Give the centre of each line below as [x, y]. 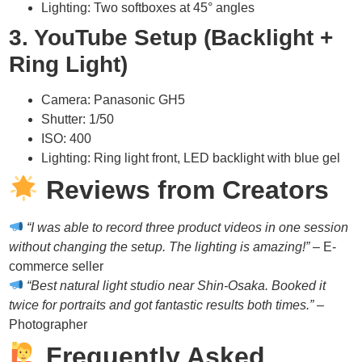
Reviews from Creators [183, 189]
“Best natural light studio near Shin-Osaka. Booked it [177, 285]
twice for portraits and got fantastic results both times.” [162, 305]
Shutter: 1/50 [78, 119]
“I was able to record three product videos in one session [188, 227]
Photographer [48, 324]
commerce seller [57, 266]
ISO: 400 [67, 138]
